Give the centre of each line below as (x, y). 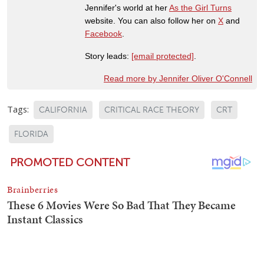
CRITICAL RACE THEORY (152, 110)
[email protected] (163, 56)
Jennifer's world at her (127, 7)
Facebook (103, 33)
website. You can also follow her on (151, 20)
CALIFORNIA (63, 110)
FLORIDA (31, 134)
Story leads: (108, 56)
